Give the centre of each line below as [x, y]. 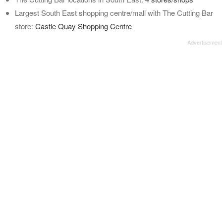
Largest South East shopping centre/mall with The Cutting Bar [114, 13]
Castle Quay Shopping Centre [83, 26]
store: [25, 26]
